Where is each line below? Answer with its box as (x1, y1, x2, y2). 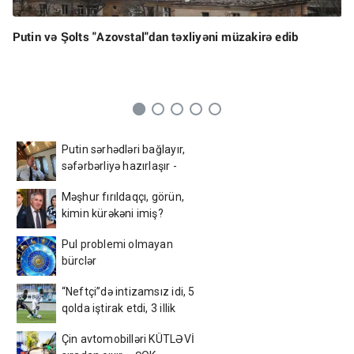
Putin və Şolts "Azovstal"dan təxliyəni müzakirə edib (12, 28, 299, 44)
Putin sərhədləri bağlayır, (61, 142, 186, 156)
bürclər (61, 254, 97, 267)
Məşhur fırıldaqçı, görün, (61, 190, 184, 203)
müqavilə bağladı (61, 318, 149, 331)
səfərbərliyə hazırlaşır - (61, 159, 177, 172)
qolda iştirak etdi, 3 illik (61, 301, 176, 314)
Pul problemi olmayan (61, 237, 173, 250)
